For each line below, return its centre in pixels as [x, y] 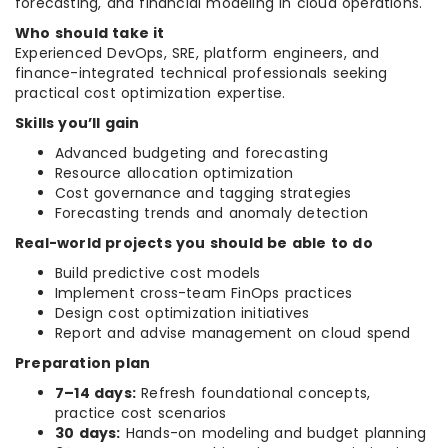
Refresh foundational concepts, [253, 393]
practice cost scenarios [141, 413]
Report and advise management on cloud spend [233, 333]
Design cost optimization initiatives [182, 313]
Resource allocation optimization [174, 173]
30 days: [88, 433]
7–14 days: [95, 393]
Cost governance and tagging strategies [203, 193]
